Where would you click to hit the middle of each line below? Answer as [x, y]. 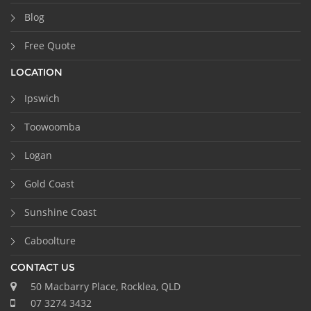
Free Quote [50, 45]
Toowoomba [52, 126]
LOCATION [36, 72]
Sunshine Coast [60, 212]
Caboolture [50, 240]
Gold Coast [49, 183]
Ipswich [42, 98]
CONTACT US [43, 267]
